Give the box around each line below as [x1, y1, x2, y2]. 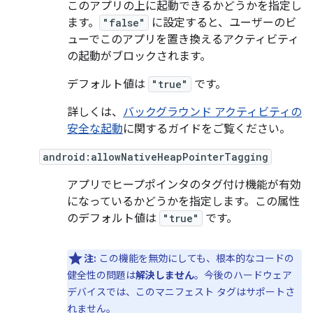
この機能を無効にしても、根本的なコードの [96, 252, 294, 265]
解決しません [136, 269, 194, 282]
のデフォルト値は [67, 212, 159, 226]
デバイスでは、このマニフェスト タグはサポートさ [67, 286, 295, 298]
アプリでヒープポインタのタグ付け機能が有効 [67, 178, 301, 192]
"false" [103, 16, 145, 29]
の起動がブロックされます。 [67, 50, 211, 64]
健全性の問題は [67, 269, 136, 282]
